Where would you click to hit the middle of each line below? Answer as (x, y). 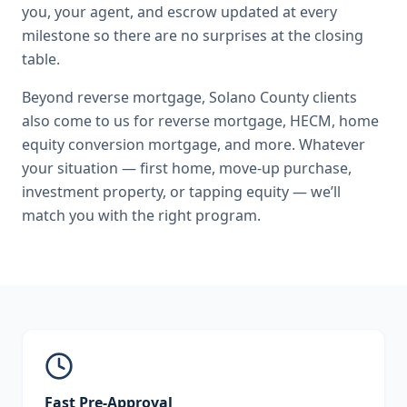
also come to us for (90, 121)
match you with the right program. (141, 215)
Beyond (50, 97)
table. (41, 59)
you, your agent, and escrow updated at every (179, 12)
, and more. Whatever (291, 144)
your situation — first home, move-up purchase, (187, 168)
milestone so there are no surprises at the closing (193, 35)
